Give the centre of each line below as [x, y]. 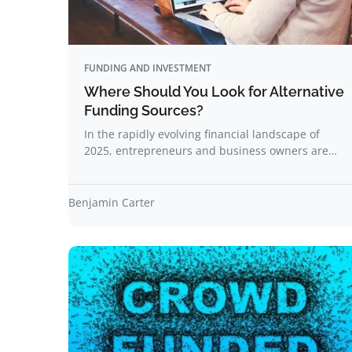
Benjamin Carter [112, 202]
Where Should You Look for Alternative [214, 92]
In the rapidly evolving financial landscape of [202, 134]
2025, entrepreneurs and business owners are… [211, 150]
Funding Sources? [144, 110]
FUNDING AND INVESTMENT [148, 68]
